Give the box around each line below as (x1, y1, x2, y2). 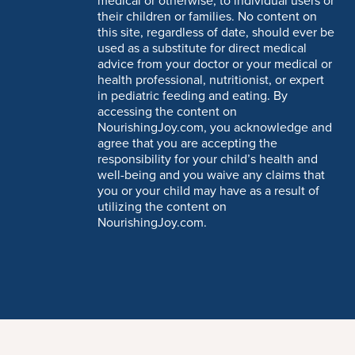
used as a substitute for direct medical (97, 40, 307, 57)
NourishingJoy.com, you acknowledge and (97, 120, 332, 136)
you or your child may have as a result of (97, 183, 319, 200)
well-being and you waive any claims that (97, 167, 325, 184)
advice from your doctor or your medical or (97, 56, 332, 73)
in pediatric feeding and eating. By (97, 88, 288, 105)
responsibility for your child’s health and (97, 151, 318, 168)
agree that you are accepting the (97, 136, 277, 152)
